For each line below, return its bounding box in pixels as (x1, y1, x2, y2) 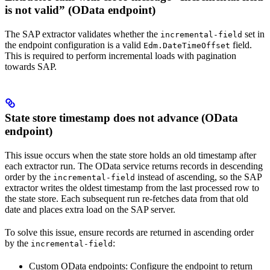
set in (242, 28, 265, 39)
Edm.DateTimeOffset (143, 40, 230, 50)
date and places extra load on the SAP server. (5, 204, 175, 215)
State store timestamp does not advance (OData (5, 111, 238, 124)
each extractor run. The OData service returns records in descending (5, 160, 263, 171)
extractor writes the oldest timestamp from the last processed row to (5, 182, 259, 193)
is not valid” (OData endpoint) (5, 3, 155, 16)
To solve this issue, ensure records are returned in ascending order (5, 227, 254, 237)
